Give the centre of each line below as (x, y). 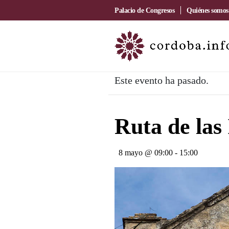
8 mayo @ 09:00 (146, 153)
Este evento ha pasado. (162, 80)
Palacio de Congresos (144, 10)
